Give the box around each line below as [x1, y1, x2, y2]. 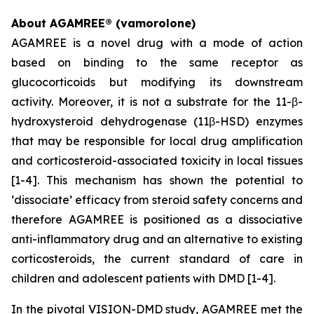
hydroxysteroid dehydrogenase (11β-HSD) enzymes [11, 114, 303, 128]
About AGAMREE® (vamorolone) [11, 16, 196, 30]
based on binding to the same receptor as [11, 55, 303, 69]
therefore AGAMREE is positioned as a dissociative [11, 212, 303, 226]
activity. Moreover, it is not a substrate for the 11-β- [11, 95, 303, 109]
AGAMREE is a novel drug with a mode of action [11, 36, 303, 50]
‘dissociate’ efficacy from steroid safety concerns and [11, 193, 303, 207]
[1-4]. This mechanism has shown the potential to [11, 173, 303, 187]
